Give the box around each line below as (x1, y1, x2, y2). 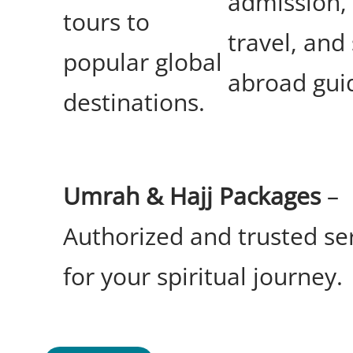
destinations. (63, 86, 205, 119)
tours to (63, 6, 150, 39)
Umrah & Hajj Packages (63, 180, 321, 213)
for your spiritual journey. (63, 260, 343, 293)
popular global (63, 46, 222, 79)
